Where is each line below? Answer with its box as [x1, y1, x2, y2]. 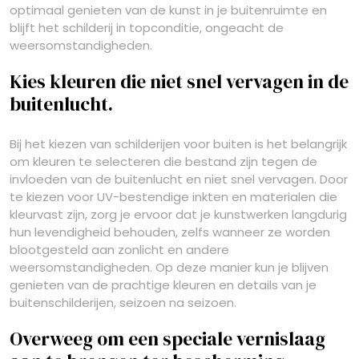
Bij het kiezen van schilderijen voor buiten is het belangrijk [10, 135, 347, 152]
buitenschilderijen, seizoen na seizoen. [10, 294, 236, 311]
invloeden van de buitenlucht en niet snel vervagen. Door [10, 171, 348, 188]
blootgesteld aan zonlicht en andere [10, 241, 229, 258]
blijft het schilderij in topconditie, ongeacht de [10, 19, 284, 36]
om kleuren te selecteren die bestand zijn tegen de [10, 153, 317, 170]
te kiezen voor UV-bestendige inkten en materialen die [10, 188, 337, 205]
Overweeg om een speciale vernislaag [10, 326, 325, 352]
